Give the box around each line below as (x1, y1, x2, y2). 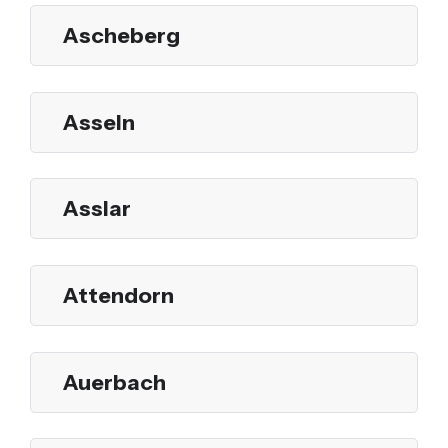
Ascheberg (63, 22, 180, 49)
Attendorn (63, 282, 174, 308)
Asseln (63, 108, 135, 135)
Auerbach (63, 368, 166, 395)
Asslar (63, 195, 131, 222)
